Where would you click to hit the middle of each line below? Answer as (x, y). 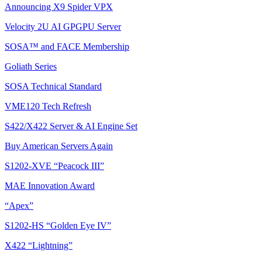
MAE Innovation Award (50, 186)
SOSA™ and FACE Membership (67, 47)
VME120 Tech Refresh (48, 106)
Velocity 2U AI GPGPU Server (63, 27)
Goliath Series (31, 67)
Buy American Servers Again (59, 146)
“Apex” (19, 206)
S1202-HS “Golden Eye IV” (58, 226)
